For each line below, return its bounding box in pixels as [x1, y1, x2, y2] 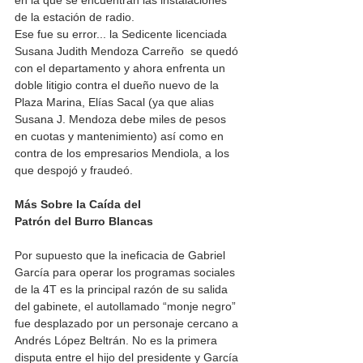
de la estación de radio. [15, 11, 135, 24]
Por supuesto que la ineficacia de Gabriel [15, 249, 228, 263]
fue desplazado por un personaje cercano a [15, 317, 241, 331]
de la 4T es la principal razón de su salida [15, 283, 231, 297]
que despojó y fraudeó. [15, 164, 133, 177]
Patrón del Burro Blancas [15, 215, 153, 228]
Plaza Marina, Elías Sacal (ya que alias [15, 96, 217, 109]
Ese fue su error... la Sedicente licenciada [15, 28, 230, 41]
